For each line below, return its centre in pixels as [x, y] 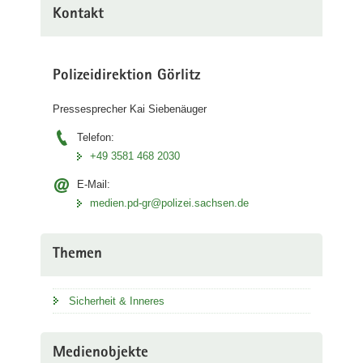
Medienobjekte [100, 354]
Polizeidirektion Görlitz [126, 76]
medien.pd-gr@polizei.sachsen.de [169, 203]
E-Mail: [94, 184]
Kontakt [78, 15]
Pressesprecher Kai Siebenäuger [130, 109]
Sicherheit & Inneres [117, 301]
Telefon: [96, 137]
